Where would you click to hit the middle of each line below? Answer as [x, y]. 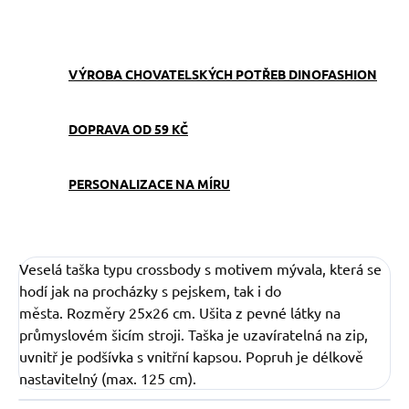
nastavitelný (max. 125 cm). [108, 378]
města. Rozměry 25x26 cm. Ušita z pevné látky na [180, 313]
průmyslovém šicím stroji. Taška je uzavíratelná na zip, [194, 335]
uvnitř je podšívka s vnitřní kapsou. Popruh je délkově [191, 357]
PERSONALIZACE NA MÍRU [149, 184]
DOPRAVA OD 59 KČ [128, 129]
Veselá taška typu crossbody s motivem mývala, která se [200, 269]
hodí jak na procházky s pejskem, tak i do [150, 291]
